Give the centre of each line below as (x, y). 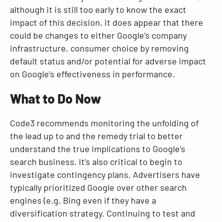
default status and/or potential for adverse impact (108, 61)
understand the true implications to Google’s (98, 149)
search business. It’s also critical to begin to (96, 162)
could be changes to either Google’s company (98, 35)
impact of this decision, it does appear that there (107, 22)
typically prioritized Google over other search (98, 187)
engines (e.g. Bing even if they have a (83, 200)
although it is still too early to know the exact (98, 9)
